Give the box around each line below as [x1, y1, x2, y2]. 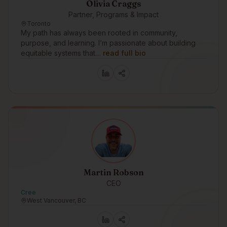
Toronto [27, 20, 51, 27]
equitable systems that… [21, 49, 101, 57]
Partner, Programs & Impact [68, 10, 159, 19]
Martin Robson [83, 167, 144, 177]
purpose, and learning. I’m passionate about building [21, 39, 196, 47]
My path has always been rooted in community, [21, 28, 177, 37]
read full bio [103, 49, 146, 57]
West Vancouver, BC [27, 197, 86, 204]
